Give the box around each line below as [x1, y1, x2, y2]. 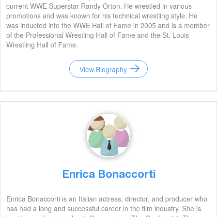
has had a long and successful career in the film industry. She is [6, 203, 201, 213]
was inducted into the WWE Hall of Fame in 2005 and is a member [6, 20, 210, 30]
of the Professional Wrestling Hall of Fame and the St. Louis [6, 30, 189, 40]
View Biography [79, 64, 127, 74]
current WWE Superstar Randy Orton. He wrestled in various [6, 1, 192, 11]
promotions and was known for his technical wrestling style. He [6, 11, 198, 20]
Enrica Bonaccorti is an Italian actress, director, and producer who [6, 194, 207, 203]
